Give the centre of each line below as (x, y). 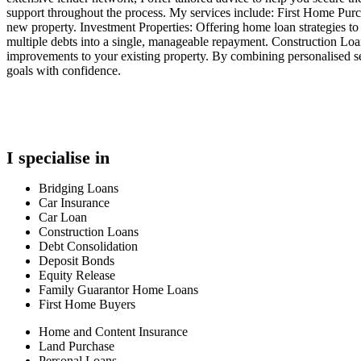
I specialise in (58, 158)
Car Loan (63, 218)
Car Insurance (74, 203)
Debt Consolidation (88, 247)
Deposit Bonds (77, 261)
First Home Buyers (87, 305)
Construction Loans (89, 232)
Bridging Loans (79, 189)
